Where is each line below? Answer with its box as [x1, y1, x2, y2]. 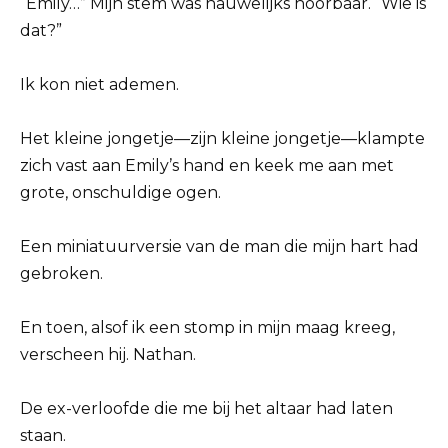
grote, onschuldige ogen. [20, 182, 221, 202]
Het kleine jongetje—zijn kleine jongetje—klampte [20, 128, 425, 148]
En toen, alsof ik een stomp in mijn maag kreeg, [20, 318, 395, 338]
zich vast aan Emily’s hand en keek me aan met [20, 155, 394, 175]
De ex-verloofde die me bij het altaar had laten [20, 399, 393, 419]
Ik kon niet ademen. [20, 74, 179, 94]
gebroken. [20, 264, 103, 284]
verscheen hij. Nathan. [20, 345, 196, 365]
